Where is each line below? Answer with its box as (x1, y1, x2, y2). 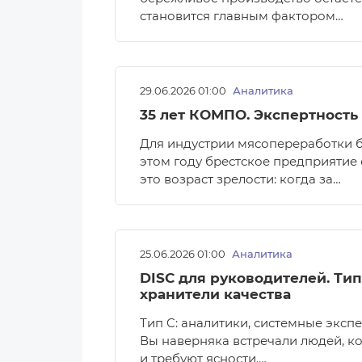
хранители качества (140, 286, 291, 302)
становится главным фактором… (140, 9, 343, 23)
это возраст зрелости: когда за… (140, 172, 341, 187)
